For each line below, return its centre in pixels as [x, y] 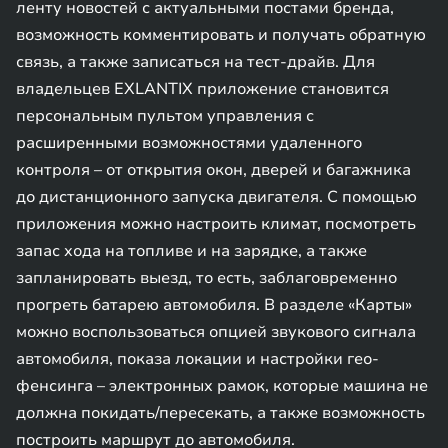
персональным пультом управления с [165, 116]
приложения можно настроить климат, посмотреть [216, 224]
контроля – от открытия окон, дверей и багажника [213, 170]
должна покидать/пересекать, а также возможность [220, 413]
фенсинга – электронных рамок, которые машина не [222, 386]
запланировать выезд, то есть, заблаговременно [206, 278]
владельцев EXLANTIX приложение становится [202, 89]
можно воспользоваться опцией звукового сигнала [216, 332]
